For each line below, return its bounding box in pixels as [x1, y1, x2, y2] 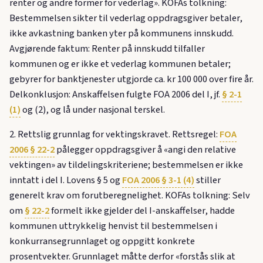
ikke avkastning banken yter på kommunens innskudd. [9, 26, 234, 41]
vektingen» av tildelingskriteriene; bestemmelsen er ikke [9, 158, 243, 173]
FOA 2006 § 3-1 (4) [122, 173, 194, 188]
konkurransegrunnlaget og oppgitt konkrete [9, 234, 195, 249]
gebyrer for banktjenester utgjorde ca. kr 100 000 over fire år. [9, 72, 254, 87]
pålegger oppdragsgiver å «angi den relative [55, 143, 236, 157]
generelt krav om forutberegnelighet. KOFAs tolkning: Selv [9, 188, 250, 203]
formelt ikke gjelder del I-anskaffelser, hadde [49, 204, 235, 218]
